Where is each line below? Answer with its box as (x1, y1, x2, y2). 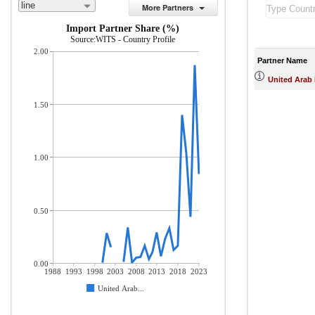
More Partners (142, 2, 193, 13)
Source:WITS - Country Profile (70, 34, 175, 44)
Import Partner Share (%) (66, 23, 179, 34)
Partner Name (257, 56, 307, 65)
